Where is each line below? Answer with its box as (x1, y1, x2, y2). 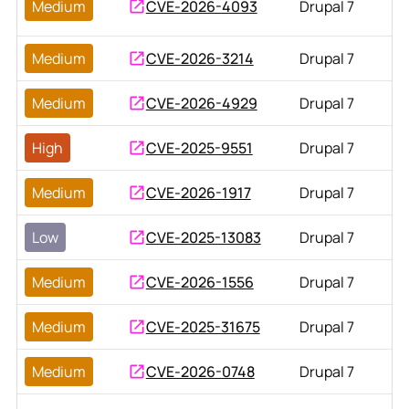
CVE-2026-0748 (145, 361, 255, 382)
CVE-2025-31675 (145, 316, 260, 337)
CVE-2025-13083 (145, 226, 261, 247)
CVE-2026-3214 (145, 47, 254, 68)
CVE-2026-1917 (145, 182, 251, 203)
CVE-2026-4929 (145, 92, 257, 113)
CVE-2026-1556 (145, 271, 254, 292)
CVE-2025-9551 (145, 137, 253, 158)
